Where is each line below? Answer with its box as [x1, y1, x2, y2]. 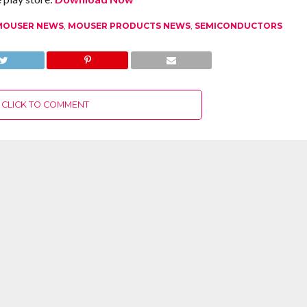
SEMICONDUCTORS [194, 21, 282, 31]
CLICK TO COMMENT [1, 99, 90, 110]
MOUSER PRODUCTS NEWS [67, 21, 191, 31]
